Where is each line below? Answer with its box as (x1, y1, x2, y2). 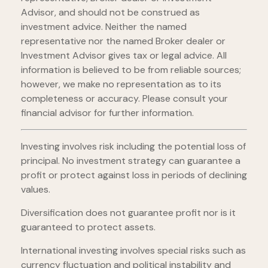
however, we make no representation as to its (21, 78, 221, 91)
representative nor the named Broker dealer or (21, 35, 226, 48)
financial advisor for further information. (21, 106, 194, 120)
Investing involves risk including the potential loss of (21, 140, 246, 153)
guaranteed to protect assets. (21, 221, 156, 234)
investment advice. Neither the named (21, 20, 187, 33)
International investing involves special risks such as (21, 244, 246, 257)
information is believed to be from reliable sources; (21, 63, 241, 77)
